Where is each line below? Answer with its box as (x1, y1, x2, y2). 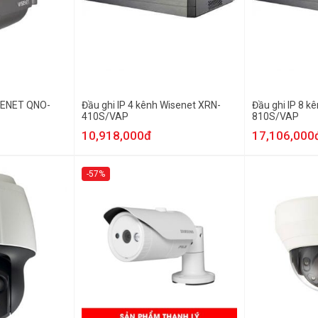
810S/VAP (252, 111, 299, 122)
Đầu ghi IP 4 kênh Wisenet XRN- (82, 99, 221, 111)
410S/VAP (82, 111, 128, 122)
